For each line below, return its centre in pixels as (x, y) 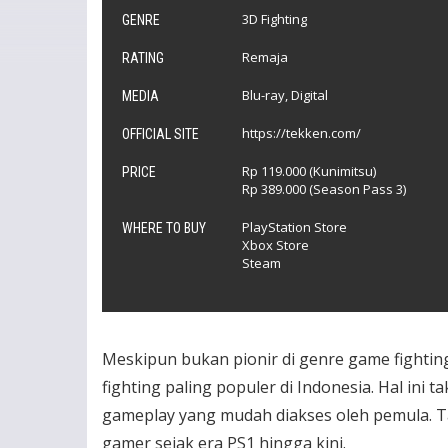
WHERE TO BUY (164, 228)
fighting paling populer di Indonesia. (238, 387)
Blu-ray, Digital (285, 95)
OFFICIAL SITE (160, 134)
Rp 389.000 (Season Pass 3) (324, 189)
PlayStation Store (294, 227)
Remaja (265, 57)
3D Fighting (274, 19)
